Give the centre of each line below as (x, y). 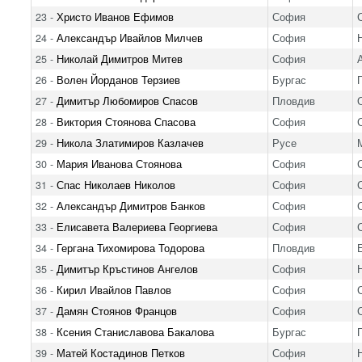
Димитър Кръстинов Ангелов (127, 269)
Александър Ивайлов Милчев (129, 38)
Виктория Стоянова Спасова (126, 122)
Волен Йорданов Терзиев (118, 80)
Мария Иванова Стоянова (119, 164)
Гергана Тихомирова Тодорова (130, 248)
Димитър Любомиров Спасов (127, 101)
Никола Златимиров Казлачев (130, 143)
